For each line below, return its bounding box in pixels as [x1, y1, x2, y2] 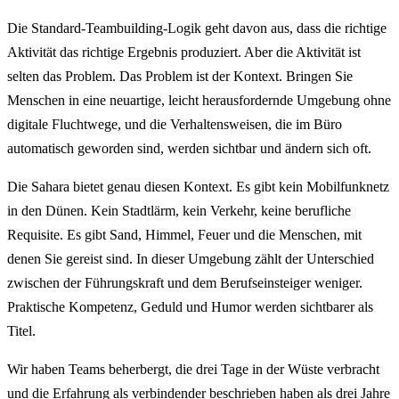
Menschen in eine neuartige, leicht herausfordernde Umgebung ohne [7, 92, 391, 108]
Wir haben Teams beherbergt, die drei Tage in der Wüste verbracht [7, 361, 379, 377]
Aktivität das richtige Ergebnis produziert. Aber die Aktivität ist [7, 44, 361, 60]
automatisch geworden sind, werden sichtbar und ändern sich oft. [7, 140, 371, 156]
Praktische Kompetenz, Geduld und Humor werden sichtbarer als [7, 298, 373, 314]
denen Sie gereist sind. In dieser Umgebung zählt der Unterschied [7, 250, 374, 266]
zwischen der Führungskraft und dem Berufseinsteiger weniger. [7, 274, 362, 290]
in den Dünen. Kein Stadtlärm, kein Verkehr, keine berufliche [7, 202, 351, 218]
